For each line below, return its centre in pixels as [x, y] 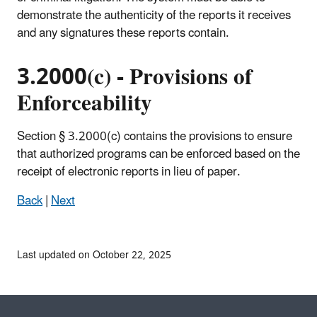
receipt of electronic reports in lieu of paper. [129, 172]
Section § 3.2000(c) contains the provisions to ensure [155, 136]
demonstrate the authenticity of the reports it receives [154, 15]
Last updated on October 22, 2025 [94, 255]
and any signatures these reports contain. [123, 33]
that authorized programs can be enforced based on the [158, 154]
